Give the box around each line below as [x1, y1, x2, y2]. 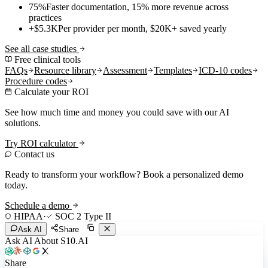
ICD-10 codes [199, 65, 252, 75]
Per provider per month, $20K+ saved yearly [58, 23, 227, 33]
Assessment [103, 65, 147, 75]
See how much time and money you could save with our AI [5, 106, 229, 117]
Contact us [12, 148, 54, 159]
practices [29, 12, 62, 23]
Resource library [34, 65, 96, 75]
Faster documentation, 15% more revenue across [46, 1, 229, 12]
